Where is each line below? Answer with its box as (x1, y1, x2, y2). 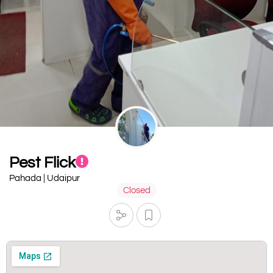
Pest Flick (9, 155, 76, 171)
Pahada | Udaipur (9, 174, 80, 183)
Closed (122, 186, 151, 196)
